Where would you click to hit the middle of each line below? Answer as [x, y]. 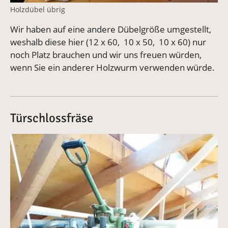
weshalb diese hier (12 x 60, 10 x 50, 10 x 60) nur [108, 42]
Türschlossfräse [52, 118]
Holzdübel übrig [38, 9]
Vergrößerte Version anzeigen [69, 139]
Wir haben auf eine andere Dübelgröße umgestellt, [111, 29]
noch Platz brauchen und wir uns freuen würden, [106, 54]
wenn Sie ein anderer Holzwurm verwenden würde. [112, 67]
